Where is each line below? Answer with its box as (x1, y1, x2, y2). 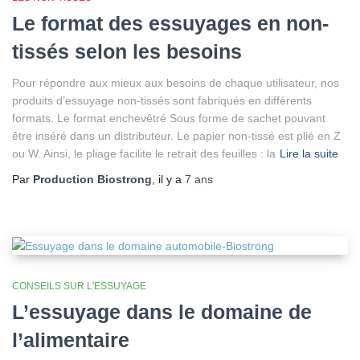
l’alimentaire (12, 329, 129, 352)
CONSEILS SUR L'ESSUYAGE (12, 280, 146, 292)
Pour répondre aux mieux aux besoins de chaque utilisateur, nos (12, 76, 339, 90)
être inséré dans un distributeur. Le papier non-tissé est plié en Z (12, 129, 341, 143)
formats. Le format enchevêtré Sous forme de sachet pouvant (12, 112, 325, 125)
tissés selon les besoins (12, 40, 242, 63)
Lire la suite (280, 147, 338, 161)
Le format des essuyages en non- (12, 12, 329, 35)
